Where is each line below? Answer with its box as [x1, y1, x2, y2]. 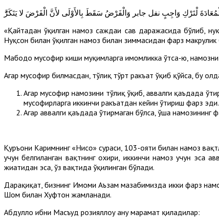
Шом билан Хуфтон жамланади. [4, 189, 111, 199]
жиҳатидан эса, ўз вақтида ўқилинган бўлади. [4, 162, 154, 172]
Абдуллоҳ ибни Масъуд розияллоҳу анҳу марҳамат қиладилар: [4, 207, 200, 217]
